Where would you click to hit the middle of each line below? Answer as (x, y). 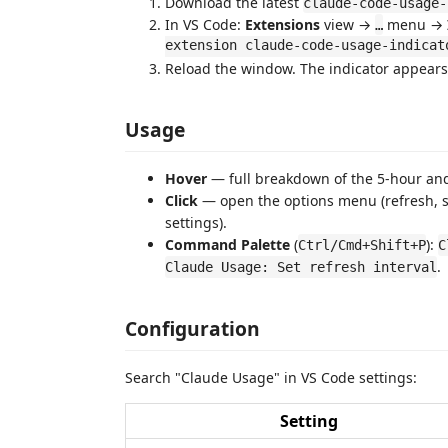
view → (347, 24)
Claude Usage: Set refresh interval (301, 267)
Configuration (192, 328)
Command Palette (227, 244)
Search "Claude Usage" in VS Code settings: (271, 377)
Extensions (282, 24)
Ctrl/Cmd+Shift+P (362, 245)
